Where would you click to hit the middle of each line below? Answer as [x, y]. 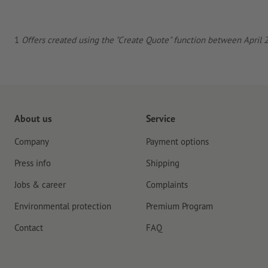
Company [32, 141]
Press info [33, 163]
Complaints [167, 185]
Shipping [163, 163]
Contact [29, 228]
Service [161, 118]
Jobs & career [40, 185]
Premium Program [179, 206]
